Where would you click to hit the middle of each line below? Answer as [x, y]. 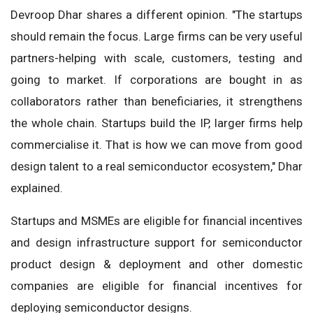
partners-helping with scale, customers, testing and [156, 58]
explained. [37, 188]
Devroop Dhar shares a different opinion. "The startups [156, 14]
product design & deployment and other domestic [156, 264]
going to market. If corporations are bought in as [156, 79]
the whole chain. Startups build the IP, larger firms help [156, 123]
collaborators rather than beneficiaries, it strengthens [156, 101]
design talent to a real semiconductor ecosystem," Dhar [156, 166]
